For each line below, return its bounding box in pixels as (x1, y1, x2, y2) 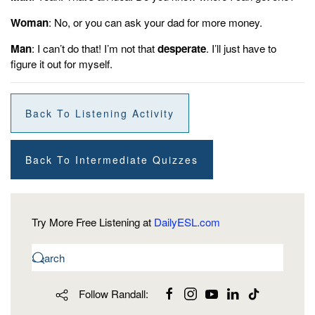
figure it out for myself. (11, 56, 112, 71)
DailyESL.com (154, 214, 220, 229)
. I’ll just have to (206, 40, 276, 56)
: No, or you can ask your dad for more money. (49, 14, 279, 30)
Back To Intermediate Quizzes (25, 152, 198, 167)
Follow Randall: (75, 285, 148, 301)
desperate (157, 40, 206, 56)
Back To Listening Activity (25, 105, 174, 120)
